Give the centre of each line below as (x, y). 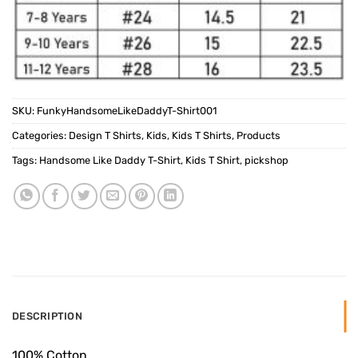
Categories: (40, 136)
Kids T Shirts (202, 136)
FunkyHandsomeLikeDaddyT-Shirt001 (127, 111)
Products (259, 136)
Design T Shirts (105, 136)
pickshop (267, 161)
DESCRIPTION (47, 316)
